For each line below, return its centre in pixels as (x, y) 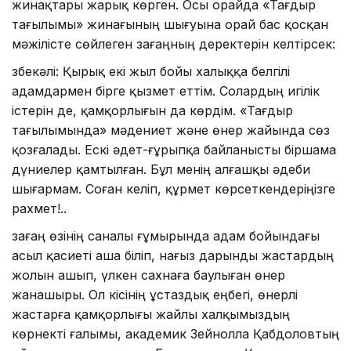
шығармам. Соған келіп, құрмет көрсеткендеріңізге (174, 188)
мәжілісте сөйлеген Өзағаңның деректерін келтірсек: (174, 43)
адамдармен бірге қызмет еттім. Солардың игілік (166, 90)
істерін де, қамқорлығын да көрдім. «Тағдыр (152, 110)
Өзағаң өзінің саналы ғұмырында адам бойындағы (166, 235)
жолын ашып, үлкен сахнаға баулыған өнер (148, 275)
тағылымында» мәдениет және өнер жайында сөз (171, 130)
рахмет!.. (39, 208)
